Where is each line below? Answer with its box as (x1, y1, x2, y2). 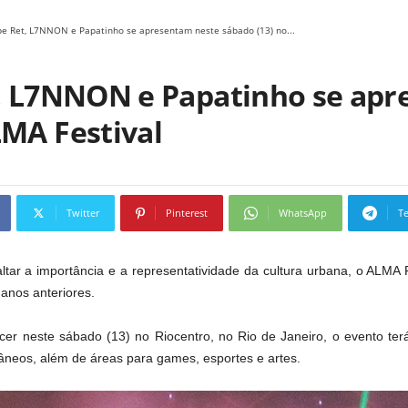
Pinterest (166, 206, 208, 219)
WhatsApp (279, 206, 327, 219)
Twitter (66, 206, 99, 219)
